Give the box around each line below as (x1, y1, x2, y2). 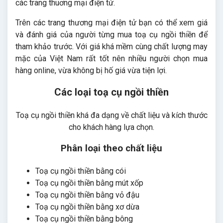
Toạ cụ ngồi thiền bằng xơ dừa (35, 202, 139, 212)
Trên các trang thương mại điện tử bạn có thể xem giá (15, 18, 208, 28)
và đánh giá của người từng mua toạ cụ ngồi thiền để (15, 30, 208, 40)
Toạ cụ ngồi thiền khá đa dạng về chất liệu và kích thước (15, 111, 208, 120)
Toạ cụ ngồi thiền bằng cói (35, 166, 126, 176)
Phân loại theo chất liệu (61, 143, 162, 154)
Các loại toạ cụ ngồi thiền (54, 86, 169, 99)
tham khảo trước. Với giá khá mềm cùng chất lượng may (15, 42, 208, 52)
